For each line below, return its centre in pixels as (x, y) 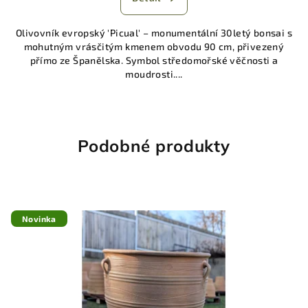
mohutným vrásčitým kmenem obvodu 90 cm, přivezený (154, 46)
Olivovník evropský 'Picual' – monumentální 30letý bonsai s (154, 32)
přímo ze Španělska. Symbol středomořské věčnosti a (154, 60)
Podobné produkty (154, 145)
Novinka (39, 218)
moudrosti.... (154, 74)
